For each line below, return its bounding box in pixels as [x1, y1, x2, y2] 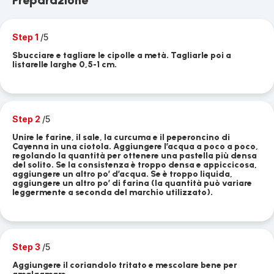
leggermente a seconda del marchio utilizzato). [12, 187, 213, 198]
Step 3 [12, 242, 42, 252]
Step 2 [12, 114, 42, 124]
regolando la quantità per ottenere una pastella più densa [12, 150, 257, 161]
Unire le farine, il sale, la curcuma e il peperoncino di [12, 132, 230, 143]
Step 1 [12, 32, 40, 42]
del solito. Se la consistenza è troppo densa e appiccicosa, [12, 160, 257, 170]
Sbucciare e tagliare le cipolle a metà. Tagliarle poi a [12, 50, 231, 61]
